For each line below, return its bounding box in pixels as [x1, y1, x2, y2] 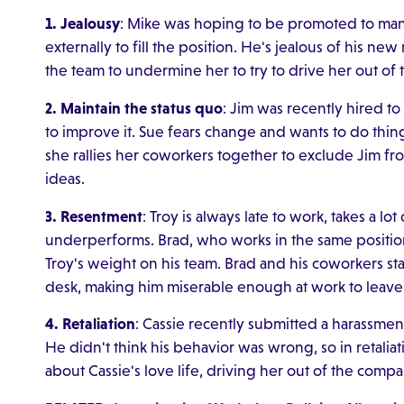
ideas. [44, 170, 88, 188]
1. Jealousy [44, 14, 120, 33]
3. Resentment [44, 207, 142, 225]
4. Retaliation [44, 315, 135, 334]
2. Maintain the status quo [44, 99, 223, 118]
